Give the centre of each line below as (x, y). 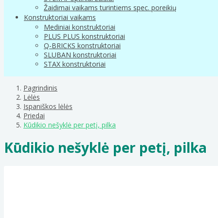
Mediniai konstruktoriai (80, 27)
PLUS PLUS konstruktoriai (84, 36)
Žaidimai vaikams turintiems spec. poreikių (110, 7)
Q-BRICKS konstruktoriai (82, 45)
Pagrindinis (40, 88)
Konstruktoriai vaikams (60, 17)
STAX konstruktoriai (75, 64)
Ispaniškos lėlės (48, 106)
